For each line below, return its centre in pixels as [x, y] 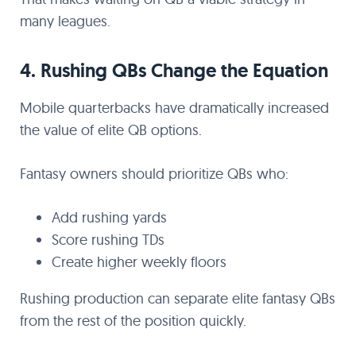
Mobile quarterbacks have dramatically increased [174, 108]
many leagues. [65, 21]
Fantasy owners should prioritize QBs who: [154, 174]
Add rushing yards [109, 217]
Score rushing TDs [108, 240]
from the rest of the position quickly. [133, 321]
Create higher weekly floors [139, 262]
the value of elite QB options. [111, 130]
